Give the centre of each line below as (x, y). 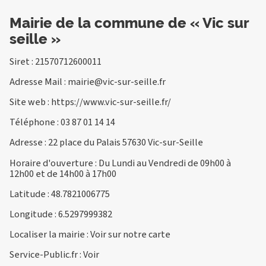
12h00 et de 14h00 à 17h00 (63, 173)
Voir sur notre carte (130, 235)
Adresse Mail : (39, 81)
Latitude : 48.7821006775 (60, 194)
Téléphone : (35, 122)
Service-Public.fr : (46, 255)
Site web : (30, 102)
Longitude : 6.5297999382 (61, 214)
